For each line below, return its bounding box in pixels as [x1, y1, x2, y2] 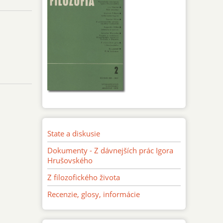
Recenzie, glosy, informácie [47, 189, 140, 199]
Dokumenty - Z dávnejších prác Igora [47, 145, 174, 155]
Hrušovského [47, 155, 93, 165]
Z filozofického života [47, 172, 120, 182]
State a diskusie [47, 128, 101, 138]
